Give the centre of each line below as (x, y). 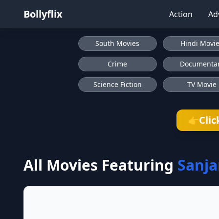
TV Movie (202, 84)
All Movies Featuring (99, 165)
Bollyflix (43, 14)
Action (181, 14)
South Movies (118, 43)
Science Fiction (117, 84)
